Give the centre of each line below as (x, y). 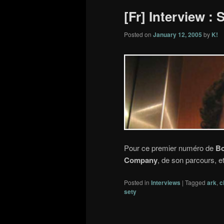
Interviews (166, 183)
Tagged (195, 182)
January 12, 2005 (177, 35)
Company (141, 160)
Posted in (137, 182)
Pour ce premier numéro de (170, 147)
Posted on (138, 34)
